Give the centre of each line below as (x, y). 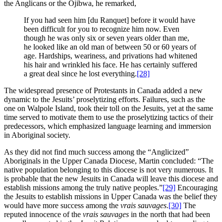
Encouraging (196, 188)
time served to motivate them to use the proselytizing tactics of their (109, 117)
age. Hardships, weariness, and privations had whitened (111, 56)
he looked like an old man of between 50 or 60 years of (110, 47)
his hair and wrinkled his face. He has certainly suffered (111, 65)
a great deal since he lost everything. (80, 74)
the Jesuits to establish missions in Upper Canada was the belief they (111, 197)
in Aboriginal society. (37, 135)
